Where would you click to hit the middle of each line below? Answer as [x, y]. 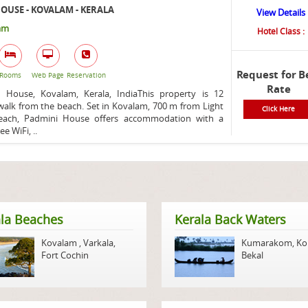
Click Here [279, 109]
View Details [280, 12]
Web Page [48, 75]
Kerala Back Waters [230, 220]
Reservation [87, 75]
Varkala [98, 243]
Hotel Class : [280, 31]
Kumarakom [266, 243]
